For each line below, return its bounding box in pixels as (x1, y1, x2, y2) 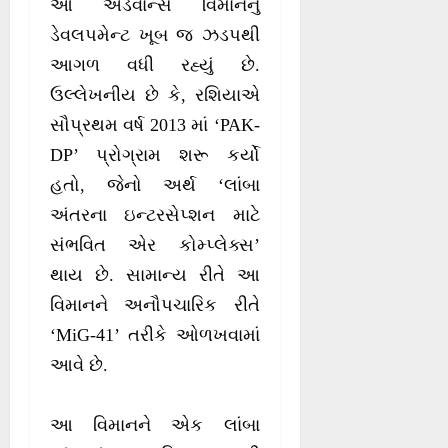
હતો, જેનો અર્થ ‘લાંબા (50, 175, 260, 196)
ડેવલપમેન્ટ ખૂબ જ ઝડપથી (50, 25, 260, 46)
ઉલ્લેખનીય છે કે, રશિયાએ (50, 85, 260, 106)
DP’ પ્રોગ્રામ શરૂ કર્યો (50, 145, 260, 166)
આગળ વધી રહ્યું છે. (50, 55, 260, 76)
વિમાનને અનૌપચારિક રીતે (50, 295, 260, 316)
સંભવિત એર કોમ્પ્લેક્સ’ (50, 235, 260, 256)
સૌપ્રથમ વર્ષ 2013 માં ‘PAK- (50, 115, 260, 136)
